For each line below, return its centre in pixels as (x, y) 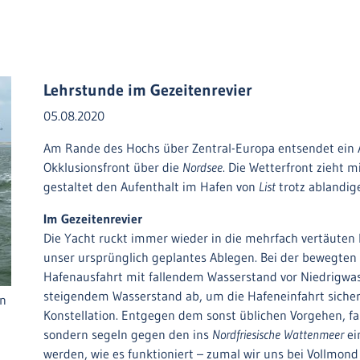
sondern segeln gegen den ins (128, 334)
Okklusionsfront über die (113, 167)
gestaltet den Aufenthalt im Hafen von (151, 186)
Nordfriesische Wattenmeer (278, 334)
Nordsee (202, 167)
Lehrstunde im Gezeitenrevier (148, 90)
